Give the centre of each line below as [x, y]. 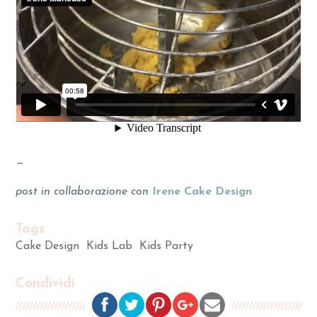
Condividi [46, 284]
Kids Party [167, 247]
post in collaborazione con [82, 192]
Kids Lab [110, 247]
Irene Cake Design [202, 192]
